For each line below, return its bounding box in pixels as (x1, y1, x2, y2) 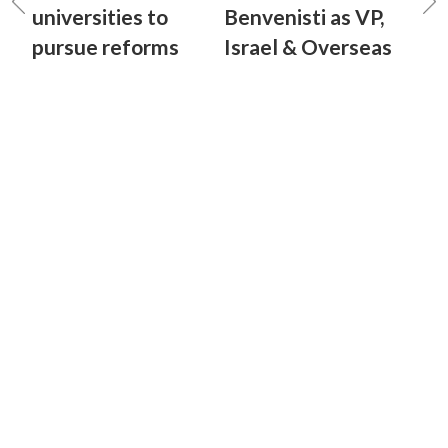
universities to (32, 4, 168, 29)
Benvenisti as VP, (224, 4, 384, 29)
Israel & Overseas (224, 34, 392, 59)
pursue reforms (32, 34, 179, 59)
